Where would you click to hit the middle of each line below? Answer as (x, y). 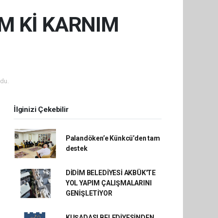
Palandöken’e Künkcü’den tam (113, 138)
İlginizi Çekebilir (41, 109)
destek (76, 148)
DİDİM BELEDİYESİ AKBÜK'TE (111, 173)
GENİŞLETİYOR (89, 193)
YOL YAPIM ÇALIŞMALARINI (109, 183)
